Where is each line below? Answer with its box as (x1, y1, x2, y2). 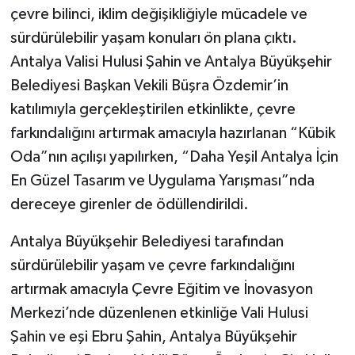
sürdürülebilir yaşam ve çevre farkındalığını (10, 257, 295, 273)
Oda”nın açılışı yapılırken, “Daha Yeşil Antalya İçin (10, 148, 338, 165)
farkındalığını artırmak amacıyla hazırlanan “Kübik (10, 124, 335, 141)
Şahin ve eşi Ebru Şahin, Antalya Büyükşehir (10, 328, 297, 345)
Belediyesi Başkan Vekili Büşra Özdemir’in (10, 77, 288, 94)
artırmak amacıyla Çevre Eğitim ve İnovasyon (10, 281, 313, 297)
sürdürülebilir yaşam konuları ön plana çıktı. (10, 29, 297, 46)
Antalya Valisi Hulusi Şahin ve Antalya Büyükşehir (10, 53, 332, 70)
